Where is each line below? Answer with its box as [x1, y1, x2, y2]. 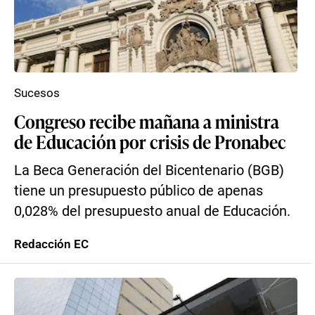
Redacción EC [14, 237, 89, 251]
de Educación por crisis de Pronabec [14, 129, 286, 154]
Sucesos [14, 86, 60, 100]
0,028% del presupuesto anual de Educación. [14, 203, 290, 219]
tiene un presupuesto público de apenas [14, 183, 263, 199]
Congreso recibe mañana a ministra [14, 108, 279, 134]
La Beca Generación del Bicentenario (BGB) [14, 162, 284, 179]
